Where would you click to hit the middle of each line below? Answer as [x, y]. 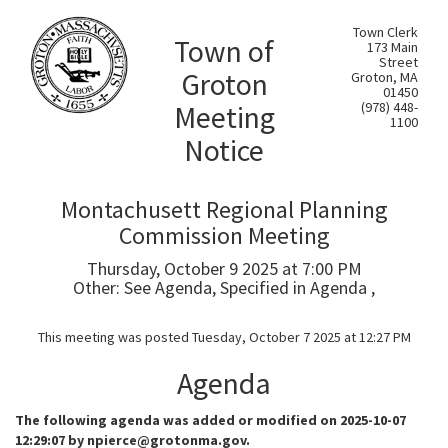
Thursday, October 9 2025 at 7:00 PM [224, 268]
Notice [224, 150]
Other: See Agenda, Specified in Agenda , [224, 287]
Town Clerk [385, 32]
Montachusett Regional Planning [224, 209]
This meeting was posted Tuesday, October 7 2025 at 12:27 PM [224, 337]
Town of [224, 51]
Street [398, 62]
